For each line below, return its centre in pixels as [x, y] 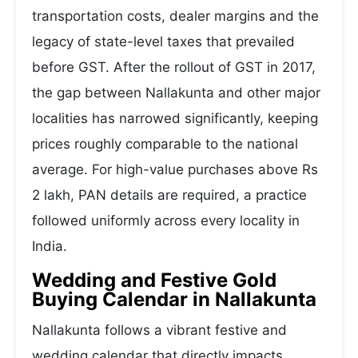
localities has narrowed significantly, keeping [175, 118]
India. [50, 246]
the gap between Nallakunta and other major [176, 93]
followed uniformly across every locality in [166, 221]
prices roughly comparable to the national [165, 144]
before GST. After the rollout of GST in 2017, [174, 67]
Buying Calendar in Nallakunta [174, 299]
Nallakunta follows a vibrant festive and [159, 330]
